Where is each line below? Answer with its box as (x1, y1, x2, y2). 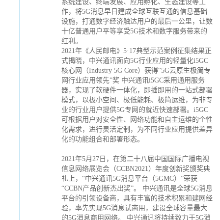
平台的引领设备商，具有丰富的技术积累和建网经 (61, 194, 213, 202)
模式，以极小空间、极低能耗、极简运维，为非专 (61, 96, 213, 104)
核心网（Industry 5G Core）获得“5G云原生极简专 (61, 67, 211, 74)
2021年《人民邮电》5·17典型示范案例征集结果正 (61, 47, 212, 55)
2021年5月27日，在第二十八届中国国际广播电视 (61, 155, 209, 163)
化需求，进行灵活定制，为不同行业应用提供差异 (61, 126, 213, 133)
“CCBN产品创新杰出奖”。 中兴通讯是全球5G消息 (61, 185, 213, 192)
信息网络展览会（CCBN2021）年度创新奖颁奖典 (61, 165, 210, 172)
